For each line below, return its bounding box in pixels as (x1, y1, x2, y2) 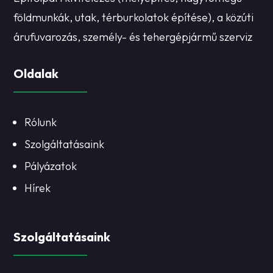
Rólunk (24, 115, 57, 129)
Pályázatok (24, 158, 77, 173)
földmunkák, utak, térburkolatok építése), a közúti (13, 10, 254, 24)
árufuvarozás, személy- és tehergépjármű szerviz (13, 29, 253, 44)
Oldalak (13, 65, 59, 81)
